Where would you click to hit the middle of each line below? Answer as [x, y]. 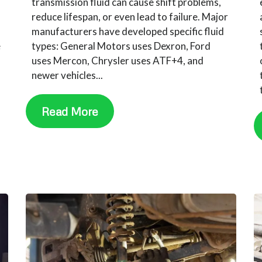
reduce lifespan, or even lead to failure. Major [130, 16]
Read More [70, 111]
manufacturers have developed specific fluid [128, 31]
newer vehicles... [68, 75]
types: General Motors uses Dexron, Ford [121, 46]
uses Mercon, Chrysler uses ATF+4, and [118, 60]
